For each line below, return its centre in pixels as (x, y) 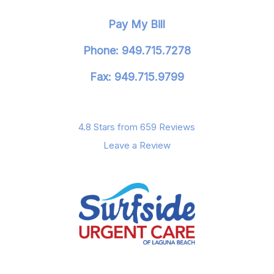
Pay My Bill (137, 24)
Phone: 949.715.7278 (137, 50)
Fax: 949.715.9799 (137, 77)
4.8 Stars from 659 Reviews (137, 127)
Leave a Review (137, 145)
